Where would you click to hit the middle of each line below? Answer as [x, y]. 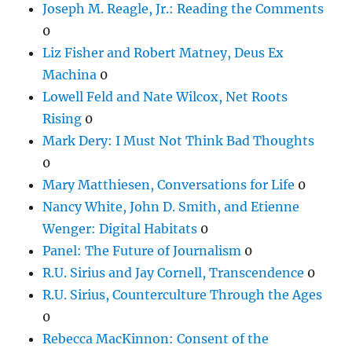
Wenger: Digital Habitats [120, 228]
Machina [70, 74]
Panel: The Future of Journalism [142, 250]
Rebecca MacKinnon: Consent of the [156, 338]
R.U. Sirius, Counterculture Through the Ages [183, 294]
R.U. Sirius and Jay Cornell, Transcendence [174, 272]
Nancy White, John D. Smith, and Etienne [171, 206]
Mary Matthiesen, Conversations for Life [169, 184]
